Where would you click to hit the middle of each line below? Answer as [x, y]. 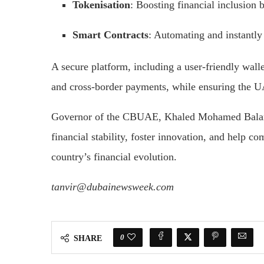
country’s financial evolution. [114, 156]
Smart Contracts [110, 34]
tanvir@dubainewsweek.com [113, 187]
